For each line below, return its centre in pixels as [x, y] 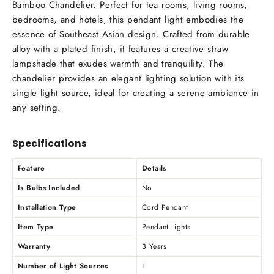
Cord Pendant [165, 208]
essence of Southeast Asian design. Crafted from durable [131, 34]
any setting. [37, 107]
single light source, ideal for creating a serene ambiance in [136, 93]
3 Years [154, 247]
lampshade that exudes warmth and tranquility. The [118, 63]
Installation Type [47, 208]
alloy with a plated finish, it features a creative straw [120, 49]
